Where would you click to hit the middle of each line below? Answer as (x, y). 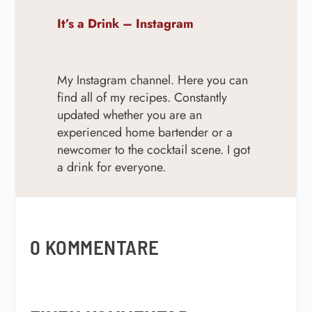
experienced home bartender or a (145, 132)
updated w (85, 115)
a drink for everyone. (112, 167)
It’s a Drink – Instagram (126, 23)
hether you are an (157, 115)
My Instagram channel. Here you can (153, 80)
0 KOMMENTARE (94, 247)
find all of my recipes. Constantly (142, 97)
